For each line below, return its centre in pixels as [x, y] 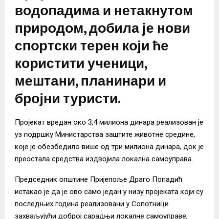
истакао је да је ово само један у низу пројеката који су [109, 191]
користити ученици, [81, 64]
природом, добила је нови [102, 28]
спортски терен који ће [92, 46]
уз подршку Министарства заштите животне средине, [105, 134]
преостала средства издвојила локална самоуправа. [104, 159]
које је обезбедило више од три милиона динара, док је [109, 146]
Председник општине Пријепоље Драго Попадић [99, 179]
